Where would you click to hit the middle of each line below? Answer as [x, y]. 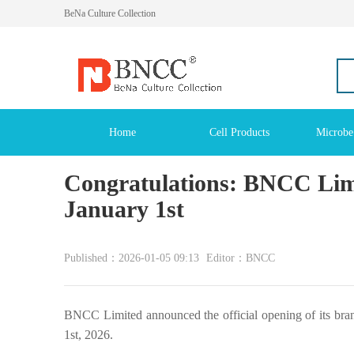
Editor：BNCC [241, 258]
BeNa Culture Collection [110, 13]
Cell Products [239, 132]
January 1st [124, 209]
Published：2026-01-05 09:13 [134, 258]
